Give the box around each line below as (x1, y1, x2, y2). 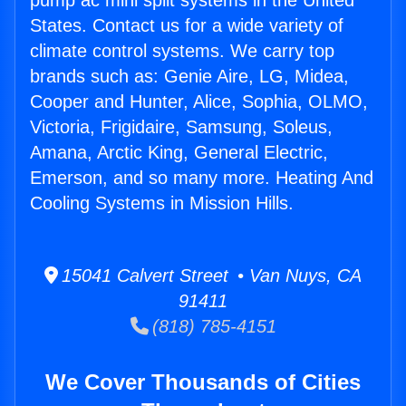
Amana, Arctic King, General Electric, (30, 142, 328, 163)
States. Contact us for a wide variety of (30, 15, 343, 36)
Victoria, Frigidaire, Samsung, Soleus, (30, 117, 333, 138)
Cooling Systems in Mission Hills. (30, 193, 294, 214)
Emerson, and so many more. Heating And (30, 168, 373, 188)
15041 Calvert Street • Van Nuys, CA (58, 266, 362, 286)
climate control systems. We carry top (30, 41, 334, 62)
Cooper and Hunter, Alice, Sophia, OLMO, (30, 92, 368, 112)
